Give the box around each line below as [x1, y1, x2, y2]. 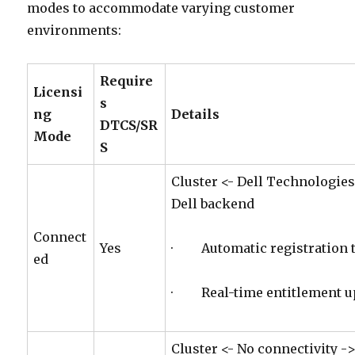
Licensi [33, 84, 83, 101]
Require [100, 73, 154, 90]
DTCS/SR [100, 117, 158, 134]
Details [171, 106, 220, 123]
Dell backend [171, 196, 255, 212]
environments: [27, 22, 122, 39]
